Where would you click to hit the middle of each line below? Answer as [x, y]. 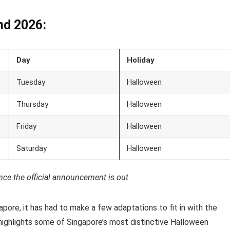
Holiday [141, 60]
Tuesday [31, 82]
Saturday [32, 149]
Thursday [32, 104]
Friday [26, 127]
